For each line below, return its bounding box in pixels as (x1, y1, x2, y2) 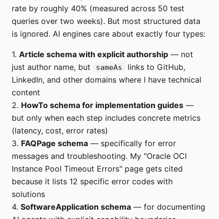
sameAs (96, 63, 122, 71)
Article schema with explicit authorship (19, 49, 168, 59)
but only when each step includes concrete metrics (12, 112, 200, 123)
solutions (12, 189, 45, 199)
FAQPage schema (21, 138, 88, 148)
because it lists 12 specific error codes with (12, 176, 173, 186)
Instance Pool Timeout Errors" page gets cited (12, 163, 183, 174)
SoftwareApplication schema (21, 201, 131, 212)
